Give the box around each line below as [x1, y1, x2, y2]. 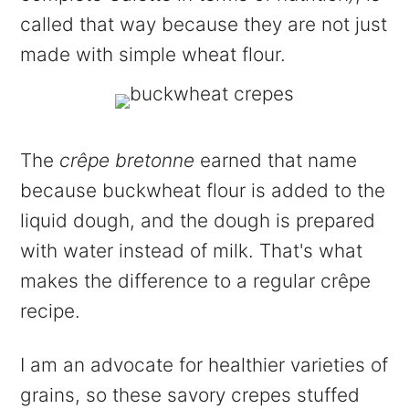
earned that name [194, 148, 358, 172]
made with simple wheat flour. [20, 42, 287, 66]
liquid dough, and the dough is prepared [20, 208, 376, 232]
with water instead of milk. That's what [20, 238, 363, 262]
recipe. [20, 299, 81, 322]
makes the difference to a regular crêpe [20, 268, 372, 292]
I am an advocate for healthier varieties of [20, 352, 389, 376]
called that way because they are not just [20, 12, 388, 36]
